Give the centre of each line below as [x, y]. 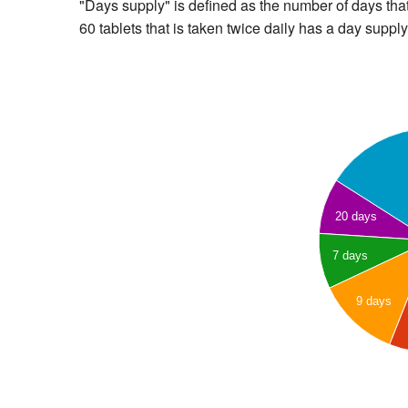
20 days [357, 217]
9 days [373, 301]
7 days [351, 256]
